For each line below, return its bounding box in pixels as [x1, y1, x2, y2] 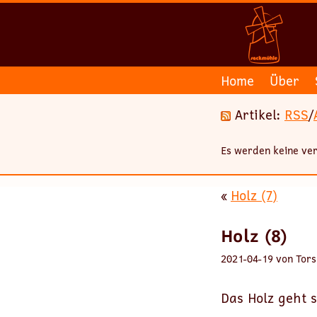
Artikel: [231, 105, 284, 124]
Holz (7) [231, 186, 277, 204]
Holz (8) [221, 223, 287, 248]
